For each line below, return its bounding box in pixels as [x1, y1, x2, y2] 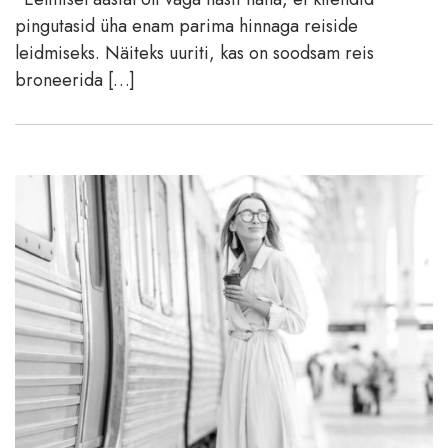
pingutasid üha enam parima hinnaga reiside [15, 12, 358, 39]
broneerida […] [15, 66, 135, 93]
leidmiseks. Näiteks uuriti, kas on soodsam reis [15, 39, 374, 66]
